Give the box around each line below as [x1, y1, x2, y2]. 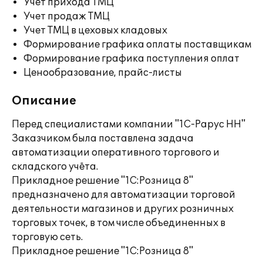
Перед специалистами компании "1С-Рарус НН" [12, 119, 245, 130]
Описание [12, 94, 76, 108]
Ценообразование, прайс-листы [23, 67, 182, 79]
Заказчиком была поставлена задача [12, 133, 194, 144]
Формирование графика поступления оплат [23, 53, 240, 65]
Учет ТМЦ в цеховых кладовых [23, 25, 167, 36]
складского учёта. [12, 161, 98, 173]
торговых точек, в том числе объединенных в [12, 217, 225, 229]
